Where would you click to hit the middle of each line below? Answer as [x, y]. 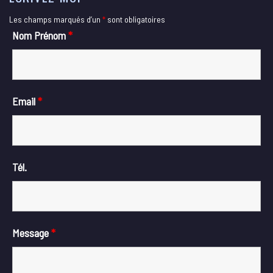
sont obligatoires [135, 19]
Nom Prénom [40, 36]
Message [32, 233]
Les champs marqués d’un [56, 19]
